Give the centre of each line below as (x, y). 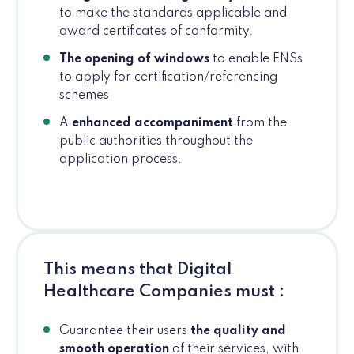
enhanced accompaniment (153, 124)
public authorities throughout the (156, 142)
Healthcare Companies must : (164, 292)
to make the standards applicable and (173, 14)
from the (260, 124)
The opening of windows (134, 60)
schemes (84, 96)
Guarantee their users (125, 331)
